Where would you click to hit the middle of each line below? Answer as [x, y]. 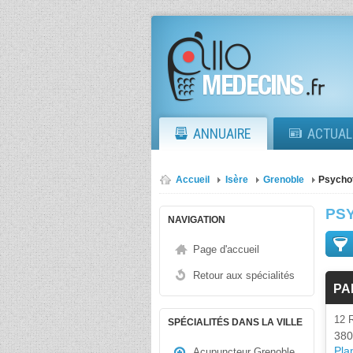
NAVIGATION [197, 220]
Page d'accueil [226, 249]
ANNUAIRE [222, 134]
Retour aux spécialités [244, 275]
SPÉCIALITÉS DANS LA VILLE [235, 322]
